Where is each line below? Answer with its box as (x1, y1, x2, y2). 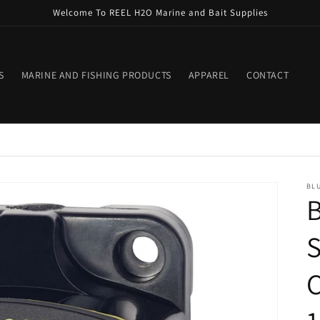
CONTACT (246, 68, 289, 81)
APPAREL (188, 68, 229, 81)
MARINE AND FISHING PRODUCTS (21, 68, 171, 81)
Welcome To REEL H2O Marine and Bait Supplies (52, 6, 268, 19)
